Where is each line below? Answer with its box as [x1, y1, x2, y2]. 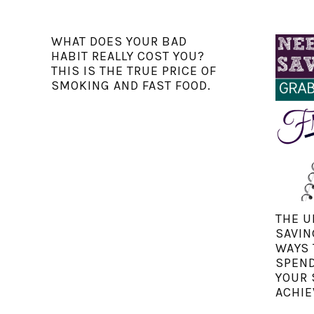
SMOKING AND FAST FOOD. [50, 77, 211, 93]
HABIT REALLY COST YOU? [50, 48, 205, 64]
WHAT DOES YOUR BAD [50, 33, 187, 49]
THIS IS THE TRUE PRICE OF [50, 62, 217, 78]
